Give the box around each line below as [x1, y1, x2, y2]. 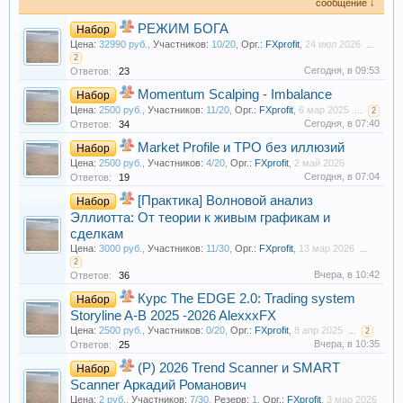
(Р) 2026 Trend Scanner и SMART [138, 360, 340, 375]
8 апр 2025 [294, 324, 343, 336]
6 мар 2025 [299, 103, 349, 115]
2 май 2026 [294, 157, 345, 168]
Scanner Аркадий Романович [70, 377, 246, 392]
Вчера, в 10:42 [314, 268, 380, 280]
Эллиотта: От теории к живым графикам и [70, 210, 330, 225]
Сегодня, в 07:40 [304, 117, 380, 129]
